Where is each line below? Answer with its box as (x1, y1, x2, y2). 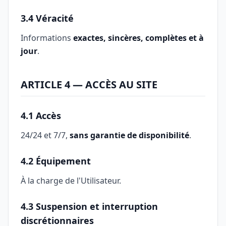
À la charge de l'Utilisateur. (21, 175, 121, 186)
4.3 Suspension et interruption (21, 200, 158, 212)
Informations (21, 32, 73, 43)
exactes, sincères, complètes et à (73, 32, 204, 43)
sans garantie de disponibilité (70, 130, 189, 141)
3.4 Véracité (21, 12, 74, 24)
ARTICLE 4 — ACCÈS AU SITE (21, 78, 157, 91)
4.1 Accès (21, 109, 61, 122)
